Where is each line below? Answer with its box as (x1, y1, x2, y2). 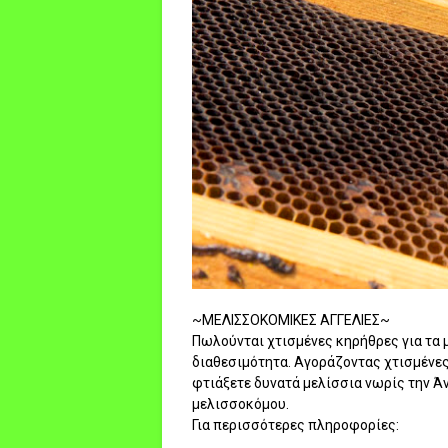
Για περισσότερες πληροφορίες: (192, 417, 399, 434)
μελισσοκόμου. (192, 396, 289, 413)
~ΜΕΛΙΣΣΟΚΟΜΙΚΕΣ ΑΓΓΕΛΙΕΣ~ (192, 312, 390, 329)
